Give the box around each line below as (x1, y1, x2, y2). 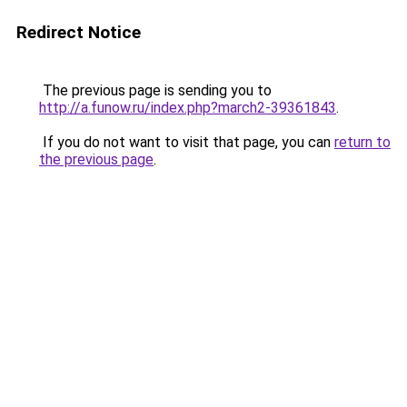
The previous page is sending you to (39, 82, 272, 99)
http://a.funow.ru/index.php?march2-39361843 (39, 99, 336, 116)
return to (334, 134, 391, 151)
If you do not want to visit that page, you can (39, 134, 334, 151)
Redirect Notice (16, 22, 141, 43)
